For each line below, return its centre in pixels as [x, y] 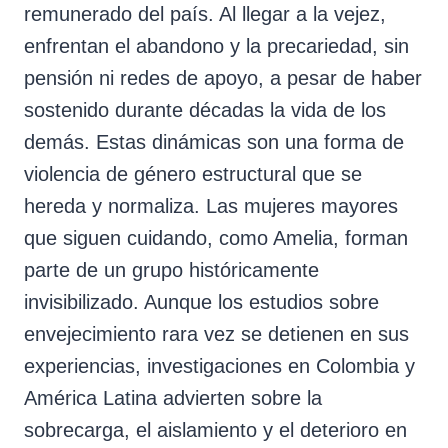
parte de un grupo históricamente [171, 269]
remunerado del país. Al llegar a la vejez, [205, 13]
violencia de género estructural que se [193, 173]
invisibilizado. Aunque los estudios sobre [201, 301]
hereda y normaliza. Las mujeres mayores [211, 205]
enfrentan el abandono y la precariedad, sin [216, 45]
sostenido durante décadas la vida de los [205, 109]
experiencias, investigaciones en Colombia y [219, 365]
